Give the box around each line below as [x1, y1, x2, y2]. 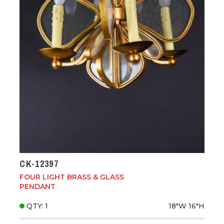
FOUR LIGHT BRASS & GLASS [19, 172, 124, 181]
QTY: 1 [26, 201, 48, 211]
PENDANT [19, 181, 56, 191]
